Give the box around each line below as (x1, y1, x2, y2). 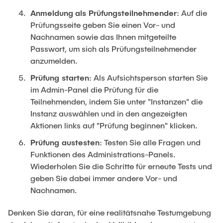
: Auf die (177, 7, 207, 17)
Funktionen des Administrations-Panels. (30, 149, 176, 159)
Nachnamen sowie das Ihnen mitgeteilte (30, 31, 176, 41)
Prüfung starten (30, 72, 89, 82)
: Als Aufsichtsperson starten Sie (89, 72, 208, 82)
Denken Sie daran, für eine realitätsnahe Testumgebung (8, 207, 211, 217)
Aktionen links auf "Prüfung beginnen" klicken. (30, 120, 198, 130)
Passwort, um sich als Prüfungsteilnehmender (30, 43, 197, 53)
